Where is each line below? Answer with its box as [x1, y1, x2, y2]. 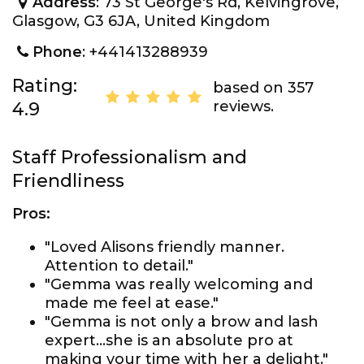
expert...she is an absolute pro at [45, 331, 293, 349]
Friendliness [12, 170, 124, 192]
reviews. [212, 97, 274, 115]
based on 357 [212, 79, 314, 97]
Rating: [12, 75, 77, 97]
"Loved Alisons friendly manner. [45, 238, 284, 256]
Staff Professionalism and [12, 146, 247, 168]
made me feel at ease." [45, 294, 219, 312]
